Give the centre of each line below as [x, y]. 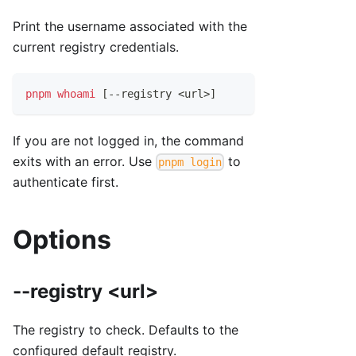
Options [62, 240]
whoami [76, 94]
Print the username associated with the [130, 27]
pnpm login [190, 163]
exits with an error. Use [84, 162]
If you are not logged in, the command [128, 141]
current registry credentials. [96, 47]
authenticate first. [66, 182]
